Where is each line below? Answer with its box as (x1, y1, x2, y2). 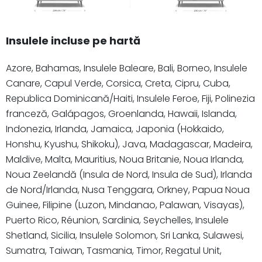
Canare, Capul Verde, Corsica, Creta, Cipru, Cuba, (6, 77, 230, 91)
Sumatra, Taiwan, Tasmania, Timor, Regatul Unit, (6, 244, 222, 258)
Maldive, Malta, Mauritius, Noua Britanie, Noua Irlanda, (6, 153, 244, 167)
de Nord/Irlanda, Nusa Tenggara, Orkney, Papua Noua (6, 183, 250, 197)
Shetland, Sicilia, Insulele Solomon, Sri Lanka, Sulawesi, (6, 229, 244, 243)
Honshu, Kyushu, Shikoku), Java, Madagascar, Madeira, (6, 137, 253, 151)
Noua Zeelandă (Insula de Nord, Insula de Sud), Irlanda (6, 168, 252, 182)
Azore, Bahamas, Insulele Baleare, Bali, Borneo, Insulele (6, 61, 247, 75)
